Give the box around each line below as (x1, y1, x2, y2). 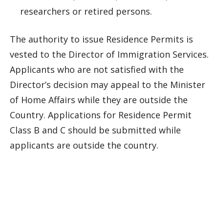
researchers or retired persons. (20, 5, 152, 17)
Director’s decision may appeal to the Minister (10, 79, 205, 90)
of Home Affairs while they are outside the (10, 94, 188, 106)
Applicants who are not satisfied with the (10, 64, 184, 75)
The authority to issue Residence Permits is (10, 33, 193, 45)
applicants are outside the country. (10, 139, 158, 151)
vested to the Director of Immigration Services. (10, 48, 209, 60)
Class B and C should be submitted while (10, 124, 181, 136)
